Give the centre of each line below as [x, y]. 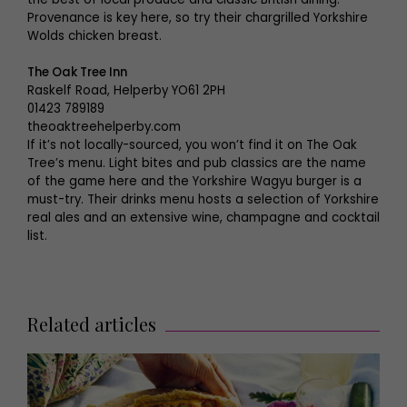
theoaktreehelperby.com [104, 127]
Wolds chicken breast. [94, 36]
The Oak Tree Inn [79, 72]
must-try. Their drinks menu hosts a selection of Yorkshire [203, 199]
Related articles [92, 324]
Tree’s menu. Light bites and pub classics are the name [197, 163]
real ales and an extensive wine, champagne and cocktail [203, 218]
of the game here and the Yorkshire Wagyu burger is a [194, 181]
